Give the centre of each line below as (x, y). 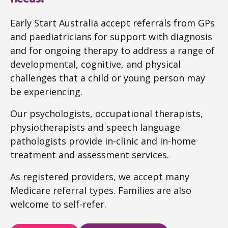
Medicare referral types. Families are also (101, 191)
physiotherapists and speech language (95, 127)
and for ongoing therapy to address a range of (112, 51)
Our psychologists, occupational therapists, (107, 114)
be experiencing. (46, 92)
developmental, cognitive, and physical (95, 64)
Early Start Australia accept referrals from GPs (112, 23)
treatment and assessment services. (90, 155)
